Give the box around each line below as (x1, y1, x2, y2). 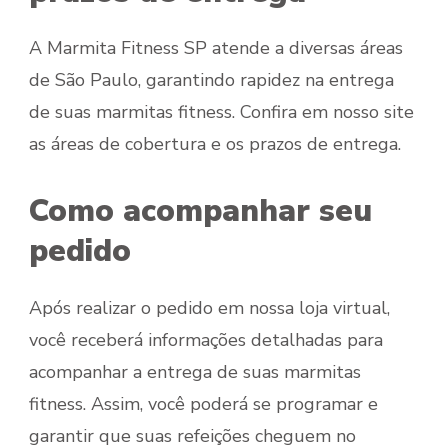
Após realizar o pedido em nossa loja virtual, (29, 295, 390, 320)
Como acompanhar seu (29, 190, 372, 233)
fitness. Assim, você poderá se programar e (29, 391, 378, 416)
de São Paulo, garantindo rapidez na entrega (29, 68, 394, 93)
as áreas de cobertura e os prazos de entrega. (29, 132, 401, 157)
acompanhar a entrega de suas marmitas (29, 359, 361, 384)
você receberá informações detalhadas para (29, 327, 383, 352)
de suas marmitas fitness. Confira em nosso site (29, 100, 414, 125)
